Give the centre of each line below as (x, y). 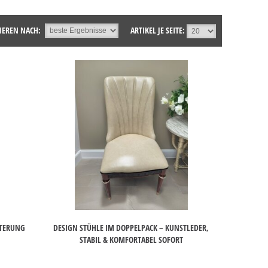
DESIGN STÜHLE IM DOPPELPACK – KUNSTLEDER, (131, 228)
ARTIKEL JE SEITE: (158, 31)
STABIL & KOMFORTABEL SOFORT (131, 240)
